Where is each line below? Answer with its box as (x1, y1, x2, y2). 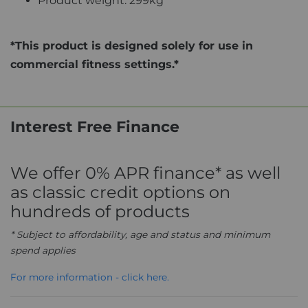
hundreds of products (10, 201, 190, 221)
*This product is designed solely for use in (10, 38, 253, 52)
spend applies (10, 244, 76, 256)
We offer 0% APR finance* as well (10, 162, 280, 183)
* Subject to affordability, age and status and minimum (10, 228, 270, 240)
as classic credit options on (10, 181, 230, 202)
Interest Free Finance (10, 117, 179, 136)
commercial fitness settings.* (10, 57, 179, 71)
